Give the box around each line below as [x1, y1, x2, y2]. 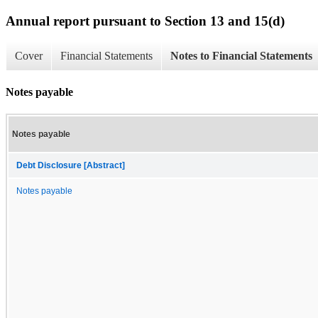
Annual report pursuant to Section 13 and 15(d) [6, 13, 285, 28]
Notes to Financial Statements [170, 50, 312, 62]
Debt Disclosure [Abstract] [16, 160, 125, 170]
